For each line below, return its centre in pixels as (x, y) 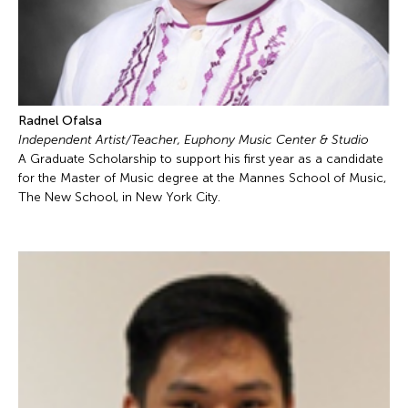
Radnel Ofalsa (60, 120)
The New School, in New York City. (119, 197)
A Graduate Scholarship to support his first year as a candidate (201, 158)
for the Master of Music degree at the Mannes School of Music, (202, 178)
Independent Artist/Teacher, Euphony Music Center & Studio (194, 139)
